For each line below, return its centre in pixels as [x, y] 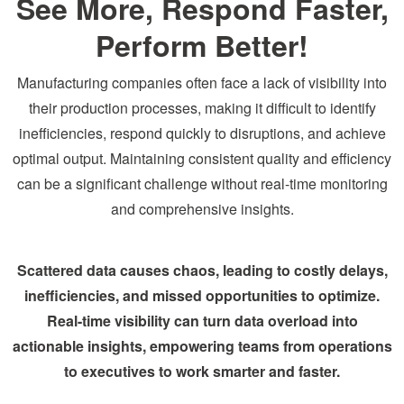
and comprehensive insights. [202, 209]
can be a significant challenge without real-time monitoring [202, 184]
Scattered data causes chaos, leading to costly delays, [202, 270]
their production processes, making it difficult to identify [202, 108]
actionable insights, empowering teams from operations [202, 346]
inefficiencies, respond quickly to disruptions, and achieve [202, 133]
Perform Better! [202, 45]
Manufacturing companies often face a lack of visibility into [202, 83]
